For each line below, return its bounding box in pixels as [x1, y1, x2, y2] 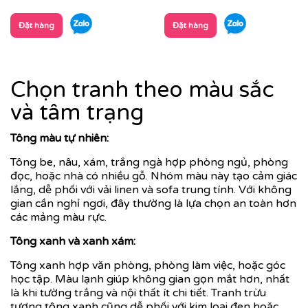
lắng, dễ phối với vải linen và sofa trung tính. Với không [10, 182, 291, 197]
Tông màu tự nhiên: [10, 131, 109, 145]
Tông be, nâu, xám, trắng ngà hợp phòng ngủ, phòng [10, 155, 288, 169]
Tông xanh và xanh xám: [10, 234, 135, 248]
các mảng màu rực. [10, 210, 107, 224]
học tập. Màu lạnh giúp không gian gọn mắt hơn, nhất [10, 272, 289, 286]
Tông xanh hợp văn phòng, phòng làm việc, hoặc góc [10, 258, 285, 272]
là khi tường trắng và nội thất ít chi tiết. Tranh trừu [10, 285, 266, 300]
